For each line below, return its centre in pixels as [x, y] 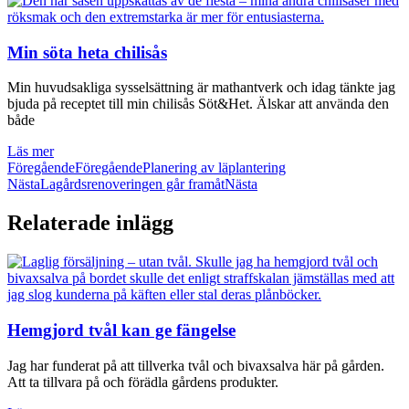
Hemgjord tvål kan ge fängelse [121, 330]
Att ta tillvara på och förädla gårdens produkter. [143, 382]
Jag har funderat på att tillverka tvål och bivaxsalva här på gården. [196, 365]
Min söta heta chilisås [87, 52]
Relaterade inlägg [90, 223]
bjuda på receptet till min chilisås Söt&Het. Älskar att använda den [198, 104]
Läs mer [31, 152]
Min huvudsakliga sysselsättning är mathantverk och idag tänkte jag [201, 88]
